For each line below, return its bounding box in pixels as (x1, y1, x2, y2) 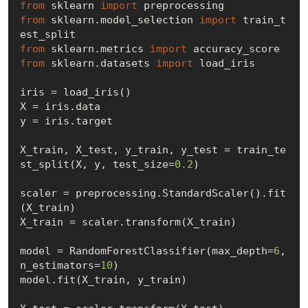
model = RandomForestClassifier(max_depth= (19, 244, 274, 257)
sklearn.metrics (44, 42, 150, 55)
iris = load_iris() (19, 85, 131, 98)
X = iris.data (19, 100, 107, 113)
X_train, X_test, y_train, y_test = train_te (19, 143, 286, 156)
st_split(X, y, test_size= (19, 157, 175, 170)
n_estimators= (19, 258, 100, 272)
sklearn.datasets (44, 56, 156, 69)
